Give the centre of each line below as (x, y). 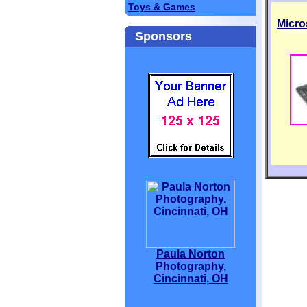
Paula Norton (191, 254)
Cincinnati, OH (191, 279)
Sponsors (163, 36)
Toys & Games (162, 7)
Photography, (191, 266)
